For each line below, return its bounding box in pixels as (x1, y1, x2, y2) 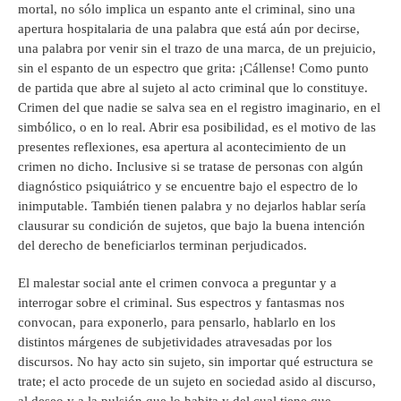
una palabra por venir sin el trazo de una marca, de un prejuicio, (18, 41, 376, 56)
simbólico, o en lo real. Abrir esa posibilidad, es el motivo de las (18, 120, 376, 135)
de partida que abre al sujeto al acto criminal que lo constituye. (18, 81, 368, 96)
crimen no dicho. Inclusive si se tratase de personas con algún (18, 159, 363, 175)
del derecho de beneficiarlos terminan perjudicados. (18, 238, 307, 253)
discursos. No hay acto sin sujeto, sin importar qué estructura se (18, 354, 373, 370)
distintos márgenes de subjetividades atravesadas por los (18, 335, 332, 350)
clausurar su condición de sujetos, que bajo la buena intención (18, 218, 365, 234)
